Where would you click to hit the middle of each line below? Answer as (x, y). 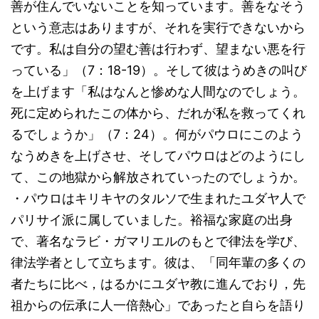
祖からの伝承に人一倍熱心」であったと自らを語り (158, 305)
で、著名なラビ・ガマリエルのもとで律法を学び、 (158, 241)
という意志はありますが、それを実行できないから (158, 27)
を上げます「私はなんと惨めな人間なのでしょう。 (158, 91)
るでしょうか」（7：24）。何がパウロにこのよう (157, 134)
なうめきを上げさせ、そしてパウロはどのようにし (158, 156)
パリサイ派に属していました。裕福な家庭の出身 (152, 220)
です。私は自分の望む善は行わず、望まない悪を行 (158, 49)
